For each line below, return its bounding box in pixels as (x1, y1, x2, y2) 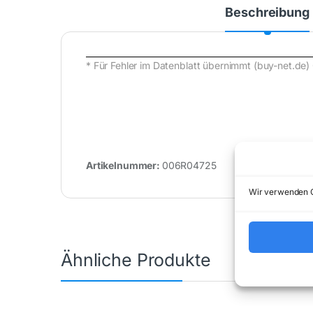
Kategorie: (253, 159, 305, 172)
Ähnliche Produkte (61, 249, 211, 271)
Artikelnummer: (86, 159, 162, 172)
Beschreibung (225, 5, 310, 20)
